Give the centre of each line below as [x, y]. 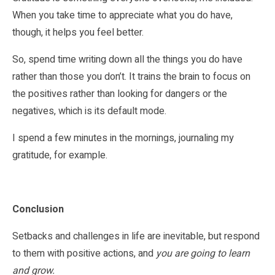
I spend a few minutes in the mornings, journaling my [123, 138]
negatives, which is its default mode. [89, 111]
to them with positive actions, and [84, 253]
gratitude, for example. [60, 155]
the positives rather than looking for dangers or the [120, 94]
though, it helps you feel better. [78, 32]
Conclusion [38, 209]
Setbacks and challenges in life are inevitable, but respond [136, 236]
